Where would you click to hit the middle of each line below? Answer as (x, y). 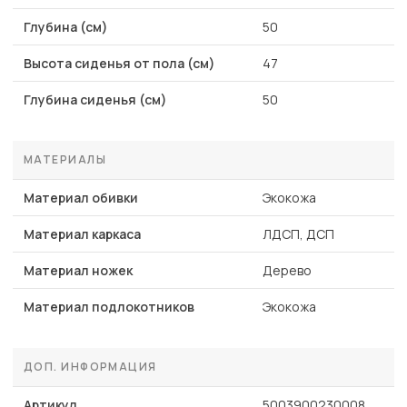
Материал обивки (81, 198)
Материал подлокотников (109, 307)
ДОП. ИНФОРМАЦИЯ (90, 367)
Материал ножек (78, 271)
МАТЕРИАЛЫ (65, 160)
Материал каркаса (82, 234)
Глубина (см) (66, 27)
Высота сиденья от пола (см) (119, 64)
